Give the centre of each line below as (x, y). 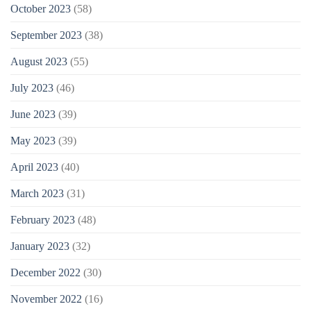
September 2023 (46, 35)
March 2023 (37, 194)
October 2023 (41, 9)
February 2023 (43, 220)
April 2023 (34, 167)
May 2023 (33, 141)
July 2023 (32, 88)
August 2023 (39, 62)
